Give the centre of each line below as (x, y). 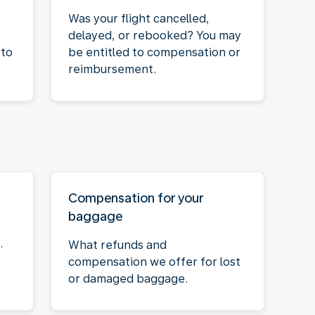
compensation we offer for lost (154, 262)
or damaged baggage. (128, 278)
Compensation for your (136, 198)
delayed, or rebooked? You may (155, 35)
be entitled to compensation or (154, 52)
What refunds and (117, 245)
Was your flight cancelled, (139, 18)
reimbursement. (112, 69)
